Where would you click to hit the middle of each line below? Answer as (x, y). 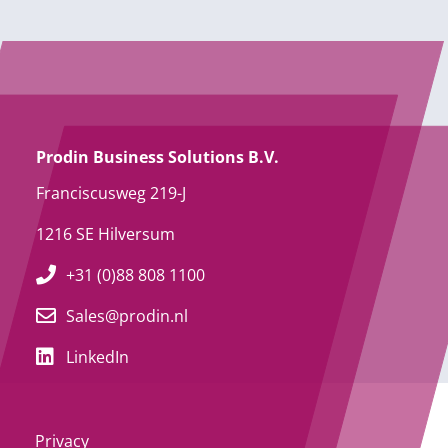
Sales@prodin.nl (126, 316)
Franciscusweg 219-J (110, 193)
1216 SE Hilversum (105, 234)
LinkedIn (97, 357)
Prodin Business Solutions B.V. (157, 156)
